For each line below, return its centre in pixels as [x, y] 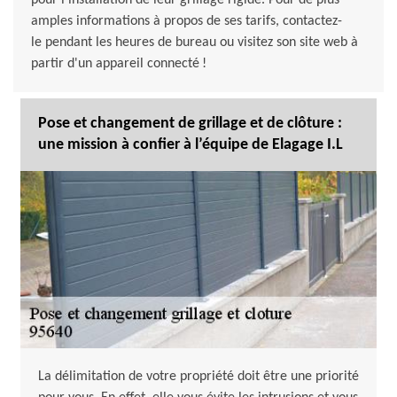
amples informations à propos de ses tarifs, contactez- [187, 22]
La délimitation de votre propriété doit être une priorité [198, 377]
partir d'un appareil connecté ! [119, 64]
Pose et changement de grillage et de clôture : [190, 124]
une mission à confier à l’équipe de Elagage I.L [191, 145]
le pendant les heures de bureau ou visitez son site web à [195, 43]
